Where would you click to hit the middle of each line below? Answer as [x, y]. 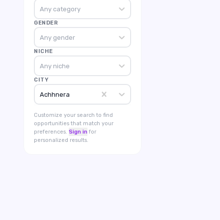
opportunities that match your [74, 124]
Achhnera [55, 94]
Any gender [57, 37]
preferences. [51, 132]
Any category [60, 9]
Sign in [78, 132]
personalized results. [61, 140]
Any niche [55, 66]
